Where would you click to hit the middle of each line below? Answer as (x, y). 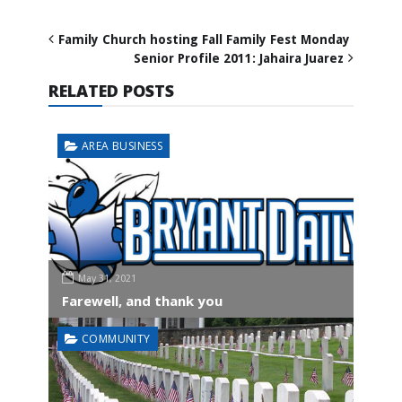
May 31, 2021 (107, 278)
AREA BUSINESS (122, 145)
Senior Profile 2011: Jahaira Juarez (239, 58)
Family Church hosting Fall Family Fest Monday (204, 39)
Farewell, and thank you (142, 300)
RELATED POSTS (111, 90)
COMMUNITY (116, 338)
